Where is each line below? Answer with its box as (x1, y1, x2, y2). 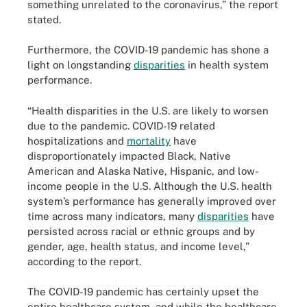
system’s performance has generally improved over (27, 195, 276, 207)
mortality (127, 134, 171, 147)
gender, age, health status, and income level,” (27, 240, 249, 252)
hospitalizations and (27, 134, 127, 147)
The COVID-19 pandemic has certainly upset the (27, 286, 259, 297)
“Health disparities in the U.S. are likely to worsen (27, 104, 269, 116)
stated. (27, 13, 61, 25)
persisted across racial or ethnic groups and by (27, 225, 255, 237)
